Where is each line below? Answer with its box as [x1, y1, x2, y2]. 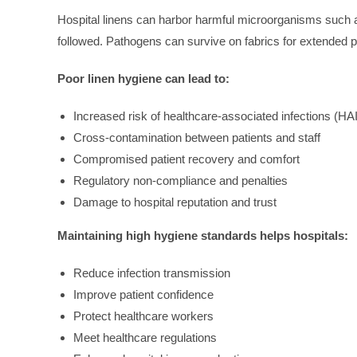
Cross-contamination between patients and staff [73, 131, 320, 145]
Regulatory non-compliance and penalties [73, 174, 288, 188]
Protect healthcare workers [73, 309, 214, 324]
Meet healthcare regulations [73, 331, 217, 345]
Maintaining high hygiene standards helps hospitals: [57, 229, 348, 243]
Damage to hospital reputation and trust [73, 195, 277, 210]
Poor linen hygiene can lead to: [57, 72, 229, 86]
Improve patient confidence [73, 288, 214, 302]
